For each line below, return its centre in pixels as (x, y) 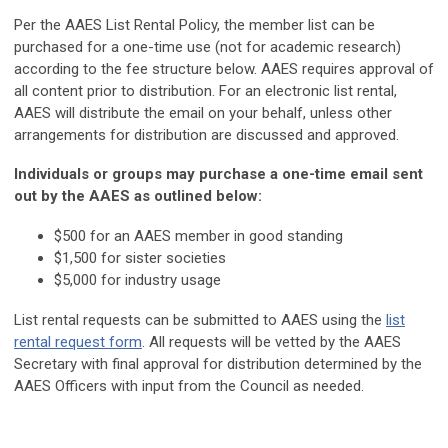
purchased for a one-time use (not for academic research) (207, 47)
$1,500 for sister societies (140, 258)
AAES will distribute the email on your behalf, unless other (203, 113)
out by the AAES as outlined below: (138, 196)
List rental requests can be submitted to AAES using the (200, 320)
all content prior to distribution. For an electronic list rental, (205, 91)
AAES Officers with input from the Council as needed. (189, 386)
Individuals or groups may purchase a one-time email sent (218, 174)
